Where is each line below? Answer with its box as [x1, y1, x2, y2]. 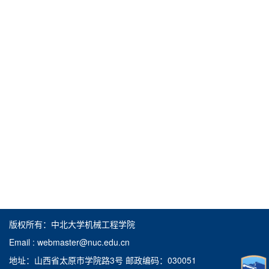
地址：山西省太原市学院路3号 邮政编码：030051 [9, 253, 196, 266]
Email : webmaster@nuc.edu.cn [9, 235, 130, 248]
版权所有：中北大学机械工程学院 [9, 217, 135, 230]
